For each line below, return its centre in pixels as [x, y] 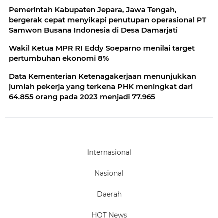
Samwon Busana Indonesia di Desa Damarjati [93, 30]
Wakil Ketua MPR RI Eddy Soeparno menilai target [102, 48]
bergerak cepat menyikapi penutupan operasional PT [108, 19]
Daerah [109, 194]
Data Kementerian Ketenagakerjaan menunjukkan [102, 76]
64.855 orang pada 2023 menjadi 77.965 [82, 96]
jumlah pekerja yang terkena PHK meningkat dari [101, 86]
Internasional [109, 152]
